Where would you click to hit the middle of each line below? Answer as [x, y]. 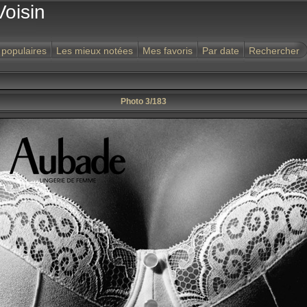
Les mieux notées [95, 51]
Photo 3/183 [144, 101]
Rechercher [274, 51]
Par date [221, 51]
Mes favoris [168, 51]
